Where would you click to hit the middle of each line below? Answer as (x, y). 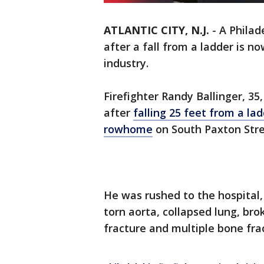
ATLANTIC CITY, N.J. (156, 30)
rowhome (128, 129)
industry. (128, 63)
